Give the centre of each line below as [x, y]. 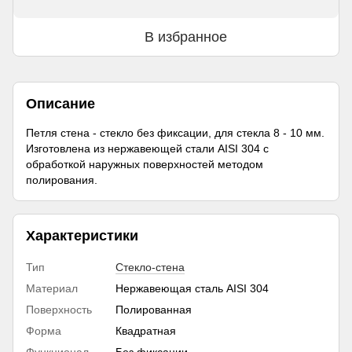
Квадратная [146, 330]
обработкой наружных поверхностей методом [145, 164]
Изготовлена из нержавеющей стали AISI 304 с [147, 148]
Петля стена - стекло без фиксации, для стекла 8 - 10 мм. [175, 132]
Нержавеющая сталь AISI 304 [192, 288]
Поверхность [59, 309]
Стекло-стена [150, 267]
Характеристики [82, 235]
